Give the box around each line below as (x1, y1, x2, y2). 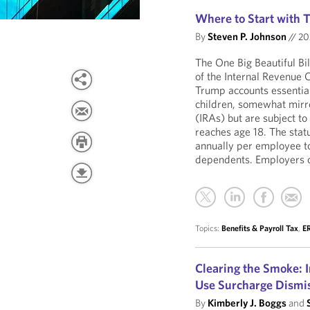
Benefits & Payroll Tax (221, 223, 299, 233)
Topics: (195, 223, 222, 233)
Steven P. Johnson (208, 30, 287, 43)
